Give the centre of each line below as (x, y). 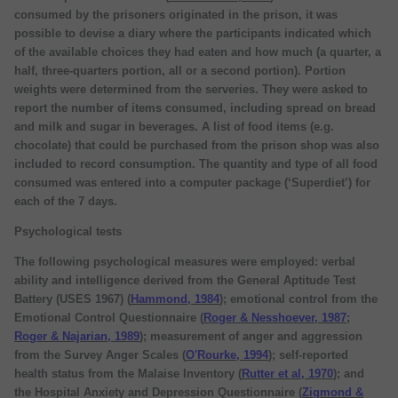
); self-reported (308, 354)
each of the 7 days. (66, 201)
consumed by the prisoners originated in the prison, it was (176, 14)
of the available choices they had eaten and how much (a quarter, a (198, 52)
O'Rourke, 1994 (227, 354)
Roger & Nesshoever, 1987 (275, 317)
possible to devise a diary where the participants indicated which (193, 33)
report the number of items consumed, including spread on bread (195, 107)
